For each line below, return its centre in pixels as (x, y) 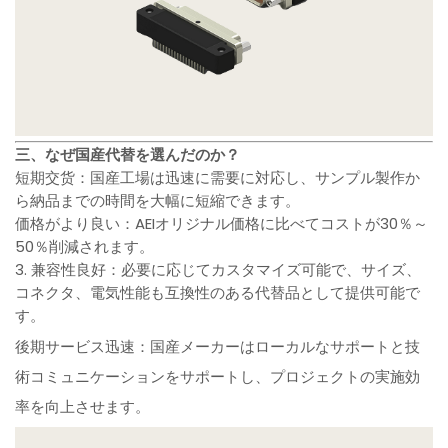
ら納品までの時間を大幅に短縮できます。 (158, 201)
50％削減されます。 (85, 247)
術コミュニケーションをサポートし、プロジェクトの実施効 (218, 377)
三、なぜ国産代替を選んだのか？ (128, 155)
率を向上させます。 (83, 407)
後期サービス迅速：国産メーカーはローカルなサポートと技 (218, 347)
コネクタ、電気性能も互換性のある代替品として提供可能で (218, 293)
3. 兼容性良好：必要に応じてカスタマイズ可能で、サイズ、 (218, 270)
